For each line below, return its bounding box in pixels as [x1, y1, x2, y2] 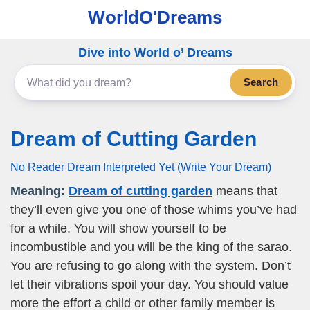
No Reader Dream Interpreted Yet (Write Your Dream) [10, 161, 271, 173]
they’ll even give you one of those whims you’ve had [10, 203, 297, 217]
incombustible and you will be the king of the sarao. [10, 240, 292, 254]
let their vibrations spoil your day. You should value [10, 277, 289, 291]
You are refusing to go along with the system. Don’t [10, 259, 291, 273]
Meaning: [10, 184, 65, 198]
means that [212, 184, 277, 198]
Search [244, 76, 278, 88]
